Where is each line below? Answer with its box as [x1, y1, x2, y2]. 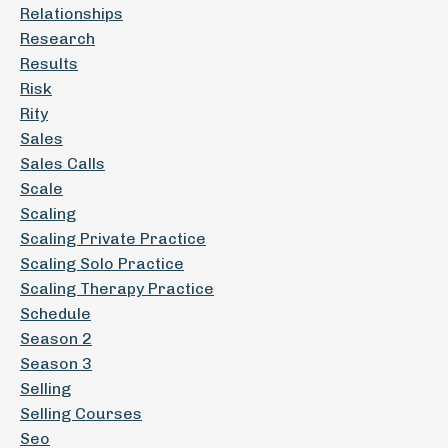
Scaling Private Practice [20, 229, 206, 248]
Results [20, 54, 78, 73]
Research [20, 29, 95, 48]
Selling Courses [20, 404, 142, 423]
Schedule [20, 304, 91, 323]
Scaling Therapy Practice [20, 279, 214, 298]
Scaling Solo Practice [20, 254, 184, 273]
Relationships [20, 4, 123, 23]
